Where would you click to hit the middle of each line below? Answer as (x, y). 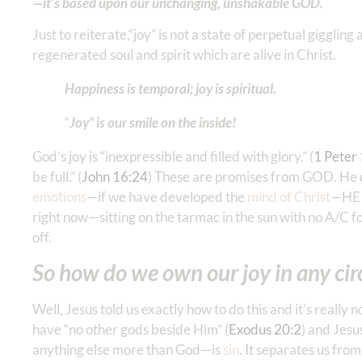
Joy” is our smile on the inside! (153, 123)
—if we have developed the (167, 197)
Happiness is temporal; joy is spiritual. (170, 89)
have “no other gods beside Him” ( (130, 329)
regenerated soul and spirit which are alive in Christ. (185, 55)
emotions (59, 197)
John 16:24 (115, 177)
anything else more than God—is (128, 349)
